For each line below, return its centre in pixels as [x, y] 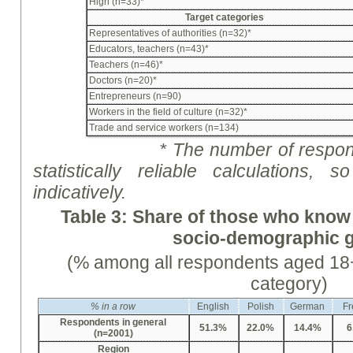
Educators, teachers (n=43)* [149, 49]
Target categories [225, 18]
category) [290, 284]
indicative [72, 193]
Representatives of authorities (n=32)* [170, 33]
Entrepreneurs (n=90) [135, 97]
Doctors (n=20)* [123, 81]
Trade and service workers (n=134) [164, 128]
